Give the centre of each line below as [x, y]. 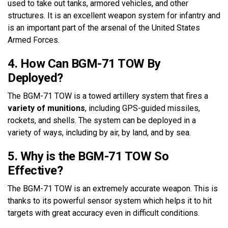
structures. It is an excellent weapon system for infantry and [114, 15]
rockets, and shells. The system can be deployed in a [102, 120]
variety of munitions [46, 108]
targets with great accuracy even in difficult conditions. [104, 213]
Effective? [35, 170]
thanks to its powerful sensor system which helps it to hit [110, 201]
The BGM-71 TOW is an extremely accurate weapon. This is [113, 188]
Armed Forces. [34, 40]
